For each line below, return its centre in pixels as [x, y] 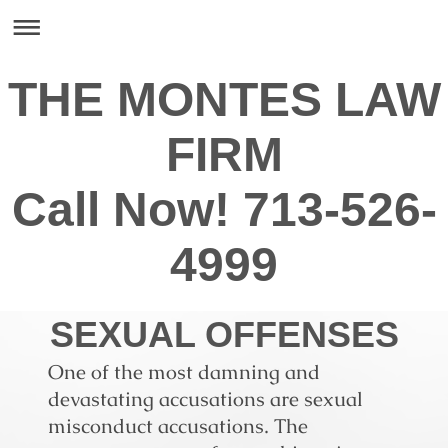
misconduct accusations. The [178, 426]
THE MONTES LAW [224, 99]
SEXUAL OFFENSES [224, 334]
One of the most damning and [184, 372]
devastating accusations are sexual [205, 399]
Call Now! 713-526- [224, 209]
